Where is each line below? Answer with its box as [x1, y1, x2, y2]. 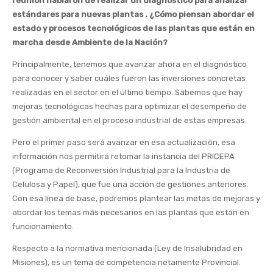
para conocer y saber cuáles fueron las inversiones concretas [12, 74, 246, 83]
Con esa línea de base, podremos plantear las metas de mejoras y [12, 194, 260, 204]
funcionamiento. [12, 222, 74, 232]
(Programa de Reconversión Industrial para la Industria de [12, 166, 230, 175]
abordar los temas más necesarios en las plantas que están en [12, 208, 249, 218]
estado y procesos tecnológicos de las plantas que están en [12, 24, 255, 34]
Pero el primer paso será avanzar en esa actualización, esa [12, 138, 235, 147]
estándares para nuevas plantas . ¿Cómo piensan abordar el [12, 10, 254, 19]
